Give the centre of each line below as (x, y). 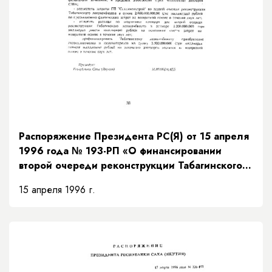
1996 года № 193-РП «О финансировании (120, 151)
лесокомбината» (59, 180)
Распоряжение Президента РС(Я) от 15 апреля (134, 137)
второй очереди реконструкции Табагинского (131, 166)
